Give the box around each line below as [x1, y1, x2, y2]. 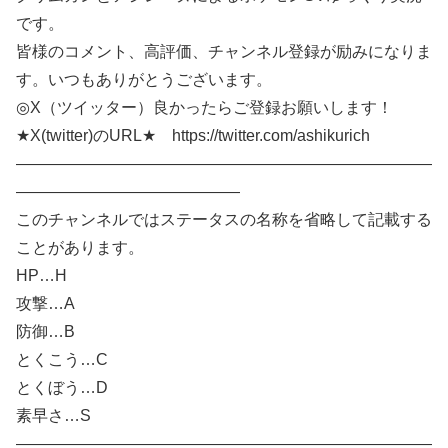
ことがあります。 [16, 239, 144, 257]
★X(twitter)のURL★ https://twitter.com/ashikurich [16, 127, 370, 145]
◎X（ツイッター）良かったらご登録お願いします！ [16, 99, 393, 117]
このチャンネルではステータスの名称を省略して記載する [16, 211, 432, 229]
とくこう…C [16, 351, 108, 369]
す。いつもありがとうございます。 [16, 71, 272, 89]
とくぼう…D [16, 379, 108, 397]
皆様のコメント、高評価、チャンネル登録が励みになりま [16, 43, 432, 61]
